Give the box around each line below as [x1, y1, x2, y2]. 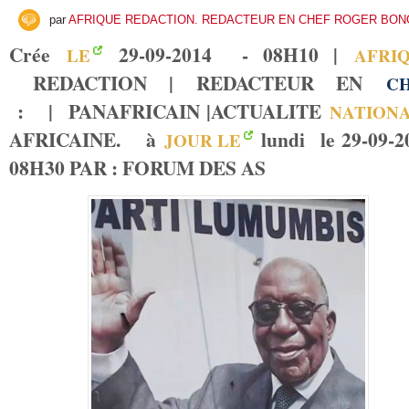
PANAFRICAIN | [60, 96, 212, 125]
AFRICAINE [9, 124, 116, 153]
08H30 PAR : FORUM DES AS [9, 152, 266, 182]
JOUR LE [163, 127, 241, 152]
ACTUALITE [211, 96, 322, 125]
